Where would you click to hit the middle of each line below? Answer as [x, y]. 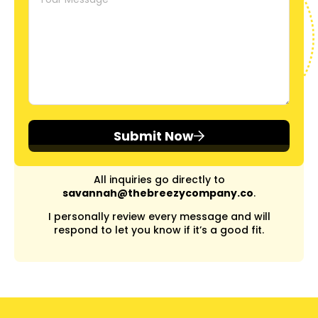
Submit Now [154, 136]
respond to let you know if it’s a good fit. [159, 230]
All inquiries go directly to [159, 179]
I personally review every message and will [159, 217]
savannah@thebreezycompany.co [158, 193]
